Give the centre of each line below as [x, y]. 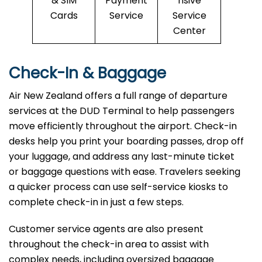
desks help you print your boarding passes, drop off [126, 142]
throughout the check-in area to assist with [109, 244]
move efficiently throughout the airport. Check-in [123, 126]
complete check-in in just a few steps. [97, 202]
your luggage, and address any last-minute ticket [122, 157]
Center [189, 31]
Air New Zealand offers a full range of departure [118, 96]
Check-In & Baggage [87, 73]
